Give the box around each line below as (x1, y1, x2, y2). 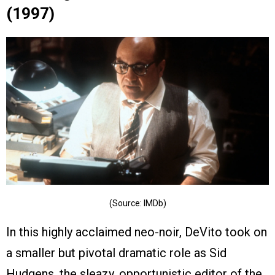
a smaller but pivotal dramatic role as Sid (6, 246, 227, 261)
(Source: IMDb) (109, 198, 166, 209)
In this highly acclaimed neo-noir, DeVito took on (6, 225, 267, 240)
